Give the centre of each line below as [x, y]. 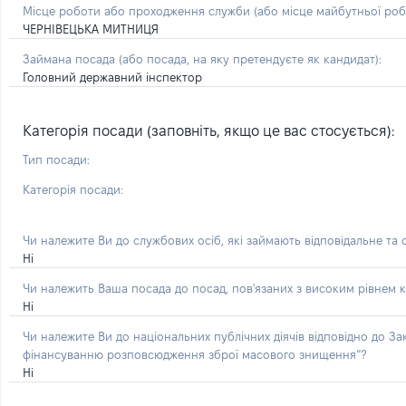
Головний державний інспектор [112, 77]
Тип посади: [56, 159]
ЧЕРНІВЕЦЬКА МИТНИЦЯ [91, 29]
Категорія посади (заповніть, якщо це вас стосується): [208, 131]
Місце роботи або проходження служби [138, 11]
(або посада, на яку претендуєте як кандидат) [249, 59]
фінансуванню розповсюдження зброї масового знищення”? [194, 354]
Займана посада [71, 59]
